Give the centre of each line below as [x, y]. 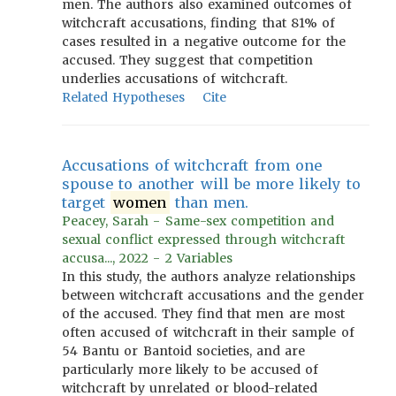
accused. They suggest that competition [187, 60]
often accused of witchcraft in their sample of [208, 332]
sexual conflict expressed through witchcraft [203, 240]
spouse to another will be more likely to [211, 184]
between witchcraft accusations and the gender [213, 295]
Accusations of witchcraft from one [192, 165]
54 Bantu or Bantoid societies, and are [184, 351]
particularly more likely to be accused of [190, 369]
